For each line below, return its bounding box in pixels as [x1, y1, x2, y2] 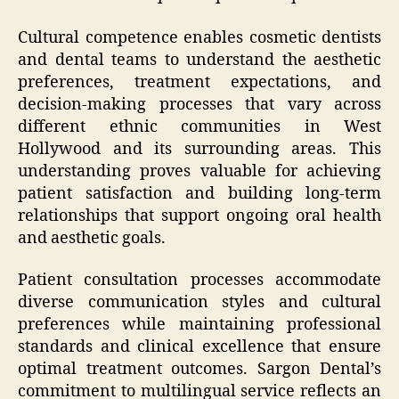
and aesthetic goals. [18, 227, 166, 248]
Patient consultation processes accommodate [18, 270, 381, 291]
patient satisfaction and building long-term [18, 183, 381, 204]
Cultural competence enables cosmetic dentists [18, 27, 381, 48]
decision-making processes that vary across [18, 94, 381, 115]
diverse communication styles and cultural [18, 292, 381, 313]
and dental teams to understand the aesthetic [18, 49, 381, 70]
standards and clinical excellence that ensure [18, 337, 381, 358]
